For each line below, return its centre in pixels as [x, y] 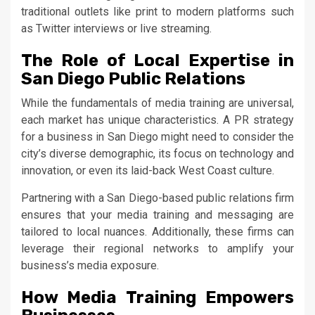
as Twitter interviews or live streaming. [116, 28]
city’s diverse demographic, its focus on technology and [157, 153]
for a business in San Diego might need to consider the [157, 136]
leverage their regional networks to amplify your [157, 248]
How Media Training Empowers [157, 297]
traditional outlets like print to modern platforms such [157, 11]
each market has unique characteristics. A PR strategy [157, 120]
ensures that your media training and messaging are [157, 214]
